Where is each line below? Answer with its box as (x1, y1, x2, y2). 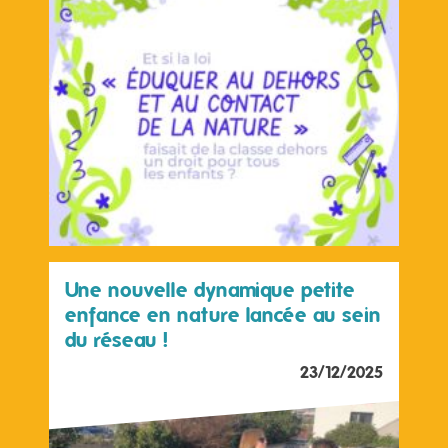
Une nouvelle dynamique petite (65, 278, 355, 303)
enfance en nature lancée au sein (65, 303, 381, 328)
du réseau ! (65, 328, 168, 353)
